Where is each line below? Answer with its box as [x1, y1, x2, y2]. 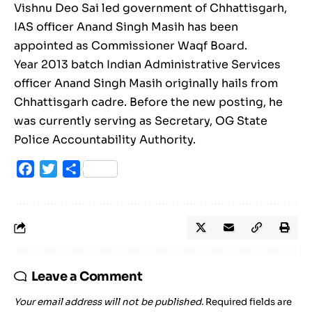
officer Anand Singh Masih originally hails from [14, 76, 278, 91]
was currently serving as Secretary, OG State [14, 114, 267, 129]
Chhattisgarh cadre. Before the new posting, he [14, 95, 283, 110]
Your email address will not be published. [14, 296, 203, 309]
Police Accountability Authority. [14, 132, 196, 148]
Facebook [34, 162, 90, 177]
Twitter [57, 162, 98, 177]
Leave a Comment [31, 269, 143, 285]
